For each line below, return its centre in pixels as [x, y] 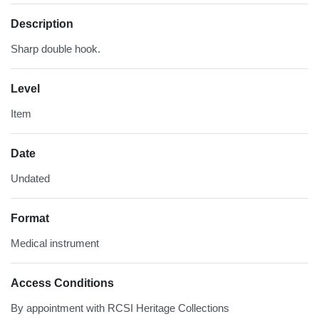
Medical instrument [55, 243]
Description [42, 23]
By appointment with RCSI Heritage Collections [120, 308]
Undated [30, 178]
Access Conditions [62, 283]
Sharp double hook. [56, 48]
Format [30, 218]
